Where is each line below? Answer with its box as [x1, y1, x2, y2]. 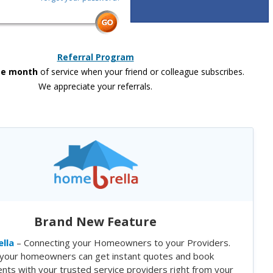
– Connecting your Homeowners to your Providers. [13, 236, 230, 249]
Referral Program [57, 51, 134, 63]
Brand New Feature [34, 213, 157, 230]
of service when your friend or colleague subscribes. [37, 66, 244, 77]
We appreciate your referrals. [38, 80, 152, 92]
